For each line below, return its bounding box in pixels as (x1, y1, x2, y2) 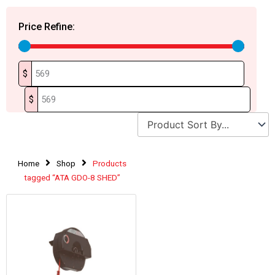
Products (92, 158, 126, 168)
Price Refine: (18, 20, 75, 33)
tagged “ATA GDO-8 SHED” (23, 172, 120, 182)
